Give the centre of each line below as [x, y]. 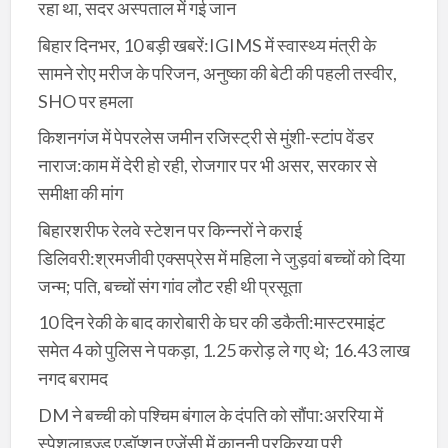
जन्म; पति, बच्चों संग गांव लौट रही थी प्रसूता [169, 285]
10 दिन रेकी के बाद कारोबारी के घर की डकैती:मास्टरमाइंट [211, 322]
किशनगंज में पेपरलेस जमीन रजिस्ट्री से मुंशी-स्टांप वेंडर [205, 137]
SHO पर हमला [85, 100]
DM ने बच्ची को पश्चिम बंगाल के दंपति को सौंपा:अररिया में [210, 414]
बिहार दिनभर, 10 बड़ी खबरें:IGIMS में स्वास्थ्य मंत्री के [206, 44]
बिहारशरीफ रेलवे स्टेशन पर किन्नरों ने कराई [169, 229]
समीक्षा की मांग [80, 193]
